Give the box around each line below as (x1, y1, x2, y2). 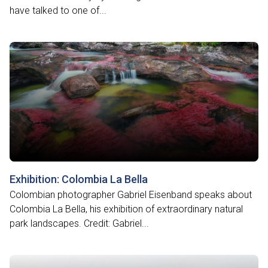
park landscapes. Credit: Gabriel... (10, 218, 149, 229)
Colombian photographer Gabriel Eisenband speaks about (10, 189, 252, 200)
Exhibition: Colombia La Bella (10, 173, 148, 185)
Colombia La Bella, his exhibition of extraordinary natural (10, 203, 243, 215)
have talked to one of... (10, 5, 106, 16)
